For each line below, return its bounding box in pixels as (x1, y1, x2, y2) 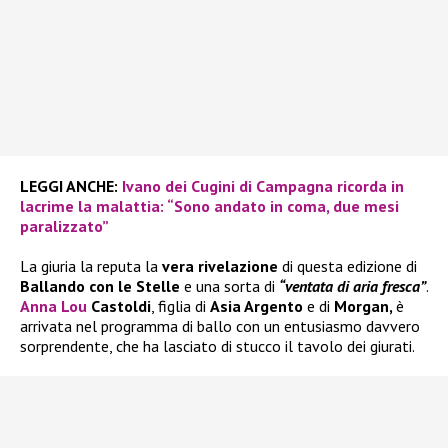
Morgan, (334, 296, 396, 317)
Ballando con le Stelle (20, 276, 180, 297)
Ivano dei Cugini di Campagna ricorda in (122, 176, 404, 197)
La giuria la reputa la (20, 256, 162, 277)
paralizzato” (20, 216, 109, 237)
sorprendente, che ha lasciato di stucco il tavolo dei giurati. (20, 336, 415, 357)
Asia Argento (210, 296, 303, 317)
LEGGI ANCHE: (20, 176, 118, 197)
